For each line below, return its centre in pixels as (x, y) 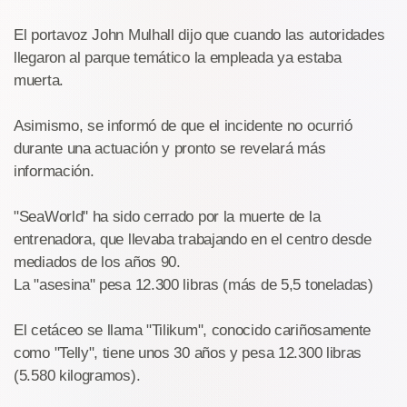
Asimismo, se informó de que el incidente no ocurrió (183, 126)
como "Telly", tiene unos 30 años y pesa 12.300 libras (188, 353)
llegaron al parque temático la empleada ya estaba (178, 58)
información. (54, 171)
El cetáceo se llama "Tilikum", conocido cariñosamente (193, 330)
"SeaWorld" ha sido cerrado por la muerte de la (167, 217)
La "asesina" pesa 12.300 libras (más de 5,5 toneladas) (194, 285)
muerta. (39, 80)
